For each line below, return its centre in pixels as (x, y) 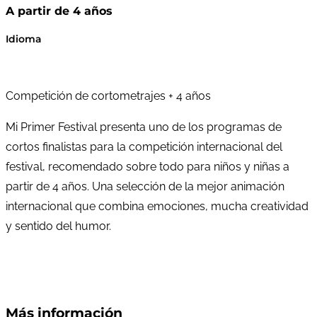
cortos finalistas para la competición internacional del (144, 146)
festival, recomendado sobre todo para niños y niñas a (148, 166)
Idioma (24, 39)
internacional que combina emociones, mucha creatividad (157, 206)
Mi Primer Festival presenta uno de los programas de (144, 127)
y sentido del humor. (58, 226)
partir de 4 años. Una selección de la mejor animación (145, 186)
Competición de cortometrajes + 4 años (108, 96)
